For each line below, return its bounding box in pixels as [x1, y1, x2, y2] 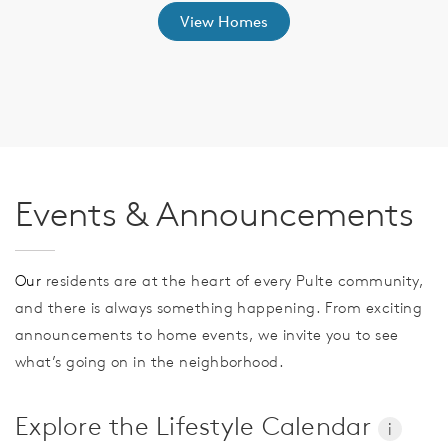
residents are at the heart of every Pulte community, [41, 271, 425, 291]
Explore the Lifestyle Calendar [15, 410, 379, 443]
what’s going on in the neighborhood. [15, 352, 285, 372]
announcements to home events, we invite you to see [15, 325, 399, 345]
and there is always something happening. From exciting [15, 298, 423, 318]
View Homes [180, 12, 268, 32]
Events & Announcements [15, 192, 414, 236]
